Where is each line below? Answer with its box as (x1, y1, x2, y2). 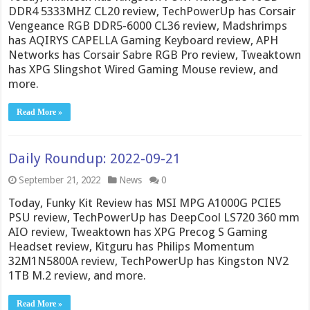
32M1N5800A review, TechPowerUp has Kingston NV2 (8, 254, 289, 268)
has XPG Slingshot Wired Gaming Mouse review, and (8, 62, 279, 76)
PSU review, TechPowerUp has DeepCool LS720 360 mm (8, 210, 300, 224)
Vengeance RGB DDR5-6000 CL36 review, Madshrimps (8, 19, 288, 33)
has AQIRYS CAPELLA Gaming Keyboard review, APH (8, 33, 279, 47)
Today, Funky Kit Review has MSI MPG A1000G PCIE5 (8, 196, 282, 210)
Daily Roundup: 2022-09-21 (8, 150, 181, 167)
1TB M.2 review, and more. (8, 268, 147, 282)
